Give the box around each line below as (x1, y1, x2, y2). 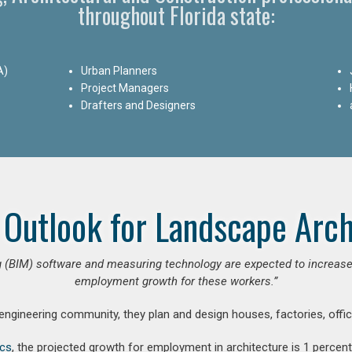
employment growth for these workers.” (75, 273, 277, 288)
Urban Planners (81, 64, 158, 77)
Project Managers (81, 81, 170, 94)
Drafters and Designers (81, 98, 196, 112)
